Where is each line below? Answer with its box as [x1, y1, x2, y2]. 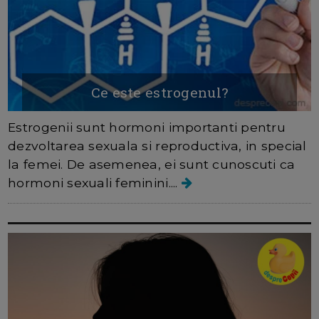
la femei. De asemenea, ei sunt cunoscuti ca [8, 156, 296, 172]
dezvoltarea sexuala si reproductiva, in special [8, 137, 307, 153]
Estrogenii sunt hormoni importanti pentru [8, 119, 286, 135]
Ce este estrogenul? [90, 83, 229, 101]
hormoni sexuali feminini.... [8, 174, 182, 190]
